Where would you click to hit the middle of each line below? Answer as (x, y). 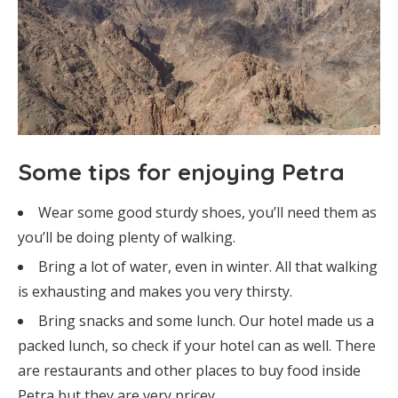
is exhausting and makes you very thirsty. (155, 291)
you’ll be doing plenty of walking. (127, 237)
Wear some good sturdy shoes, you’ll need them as (207, 212)
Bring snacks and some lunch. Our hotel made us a (206, 320)
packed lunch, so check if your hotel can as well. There (197, 345)
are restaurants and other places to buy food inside (189, 370)
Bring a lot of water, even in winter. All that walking (208, 266)
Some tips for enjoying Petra (181, 171)
